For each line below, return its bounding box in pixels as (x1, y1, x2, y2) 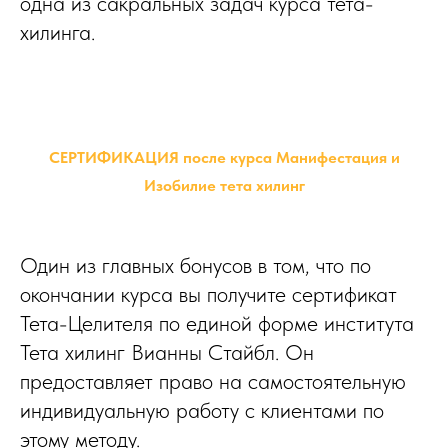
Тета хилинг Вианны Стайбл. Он (20, 339, 314, 365)
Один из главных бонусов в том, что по (20, 252, 371, 278)
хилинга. (20, 19, 95, 45)
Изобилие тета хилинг (143, 176, 305, 195)
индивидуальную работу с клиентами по (20, 397, 384, 423)
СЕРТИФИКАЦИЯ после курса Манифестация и (48, 148, 400, 167)
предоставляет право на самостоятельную (20, 368, 406, 394)
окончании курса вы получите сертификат (20, 281, 397, 307)
